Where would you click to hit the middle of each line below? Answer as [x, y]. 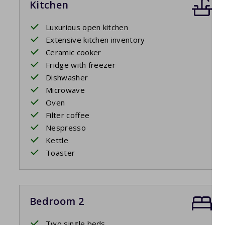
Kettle [57, 140]
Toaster [61, 153]
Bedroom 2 [57, 201]
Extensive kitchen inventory [95, 40]
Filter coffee [68, 115]
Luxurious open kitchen [87, 27]
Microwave [65, 90]
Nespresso [66, 128]
